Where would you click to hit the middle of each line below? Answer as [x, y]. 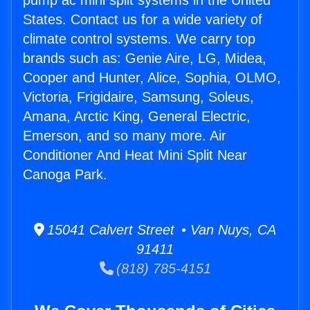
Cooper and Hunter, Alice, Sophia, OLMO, [152, 78]
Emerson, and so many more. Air [125, 136]
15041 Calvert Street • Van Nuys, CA [160, 230]
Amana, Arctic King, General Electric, [137, 117]
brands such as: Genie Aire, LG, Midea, [145, 58]
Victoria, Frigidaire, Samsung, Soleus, [138, 97]
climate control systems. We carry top [139, 39]
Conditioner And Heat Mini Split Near [135, 155]
